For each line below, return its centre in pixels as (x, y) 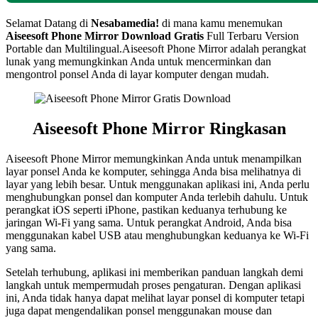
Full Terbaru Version (251, 35)
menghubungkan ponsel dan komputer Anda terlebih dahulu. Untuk (157, 197)
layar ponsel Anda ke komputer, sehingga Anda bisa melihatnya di (153, 171)
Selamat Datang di (48, 23)
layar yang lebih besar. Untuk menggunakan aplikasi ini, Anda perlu (158, 184)
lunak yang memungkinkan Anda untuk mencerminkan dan (138, 61)
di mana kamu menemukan (222, 23)
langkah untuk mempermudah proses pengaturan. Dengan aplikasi (153, 285)
